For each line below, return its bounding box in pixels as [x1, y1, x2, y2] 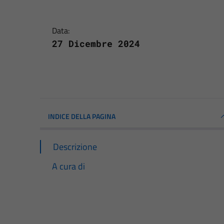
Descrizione [53, 139, 97, 153]
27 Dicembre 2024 [52, 37, 140, 49]
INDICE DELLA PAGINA [48, 110, 115, 121]
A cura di [52, 159, 85, 173]
